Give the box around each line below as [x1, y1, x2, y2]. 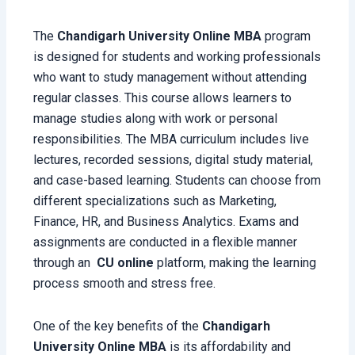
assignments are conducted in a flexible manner [33, 235, 298, 250]
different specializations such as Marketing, [33, 193, 277, 209]
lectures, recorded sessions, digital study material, [33, 152, 314, 168]
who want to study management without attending [33, 70, 307, 86]
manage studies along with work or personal [33, 111, 278, 127]
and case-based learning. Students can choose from [33, 173, 322, 189]
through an [33, 255, 97, 271]
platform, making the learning [154, 255, 317, 271]
